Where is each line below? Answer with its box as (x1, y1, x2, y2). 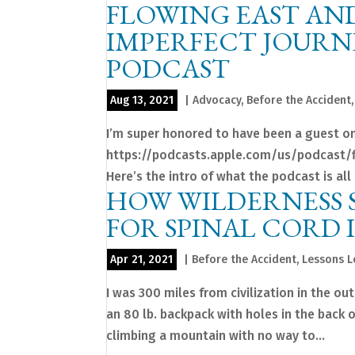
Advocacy (193, 94, 242, 108)
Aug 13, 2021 (110, 94, 174, 108)
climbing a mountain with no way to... (106, 328, 326, 344)
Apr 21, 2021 (110, 253, 174, 267)
